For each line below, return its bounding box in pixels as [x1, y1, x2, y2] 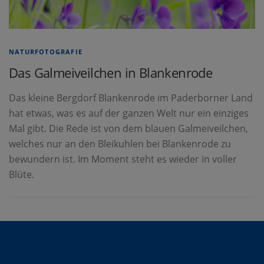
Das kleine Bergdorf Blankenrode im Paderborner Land [9, 91, 253, 105]
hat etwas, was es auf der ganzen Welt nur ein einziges [9, 107, 249, 120]
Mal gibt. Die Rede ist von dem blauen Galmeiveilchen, [9, 122, 248, 136]
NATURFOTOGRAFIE [9, 47, 82, 57]
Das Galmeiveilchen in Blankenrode [9, 64, 213, 82]
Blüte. [9, 168, 34, 181]
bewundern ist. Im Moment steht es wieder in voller [9, 153, 237, 166]
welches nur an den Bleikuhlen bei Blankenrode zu [9, 137, 231, 151]
